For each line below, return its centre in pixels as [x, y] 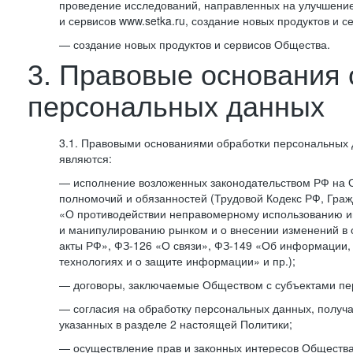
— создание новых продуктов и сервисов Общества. [195, 44]
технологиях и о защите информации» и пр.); [177, 261]
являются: [85, 158]
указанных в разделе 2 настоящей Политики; [176, 324]
